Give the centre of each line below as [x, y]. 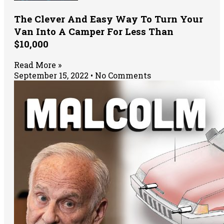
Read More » [38, 64]
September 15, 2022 [52, 75]
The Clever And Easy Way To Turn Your [108, 19]
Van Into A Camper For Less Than [94, 31]
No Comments [122, 75]
